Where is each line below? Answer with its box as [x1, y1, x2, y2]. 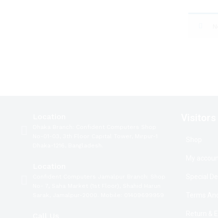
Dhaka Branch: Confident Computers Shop [33, 124, 156, 130]
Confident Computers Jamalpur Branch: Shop [33, 173, 165, 180]
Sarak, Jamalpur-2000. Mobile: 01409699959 [33, 192, 164, 199]
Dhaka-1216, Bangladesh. [33, 142, 103, 149]
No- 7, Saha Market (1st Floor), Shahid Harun [33, 182, 161, 189]
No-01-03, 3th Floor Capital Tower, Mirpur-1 [33, 133, 158, 140]
